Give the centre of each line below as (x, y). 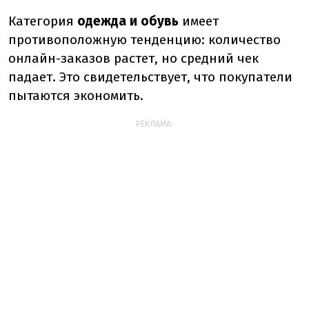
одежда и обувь (128, 21)
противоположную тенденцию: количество (144, 40)
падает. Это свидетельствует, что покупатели (150, 77)
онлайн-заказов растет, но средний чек (133, 58)
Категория (41, 21)
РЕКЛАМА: (154, 124)
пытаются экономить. (76, 96)
